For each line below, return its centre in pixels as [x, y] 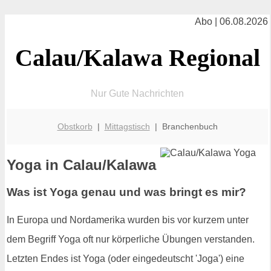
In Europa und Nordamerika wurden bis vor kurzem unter [128, 220]
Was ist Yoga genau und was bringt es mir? [126, 192]
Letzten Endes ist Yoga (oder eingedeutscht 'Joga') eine [126, 258]
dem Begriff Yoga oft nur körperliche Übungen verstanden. [131, 239]
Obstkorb [75, 126]
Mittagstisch [127, 126]
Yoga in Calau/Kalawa [81, 165]
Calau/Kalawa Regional [137, 57]
